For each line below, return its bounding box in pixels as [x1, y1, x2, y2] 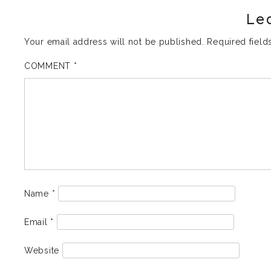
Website [24, 245, 59, 255]
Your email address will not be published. [24, 36, 204, 47]
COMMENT [24, 60, 74, 71]
